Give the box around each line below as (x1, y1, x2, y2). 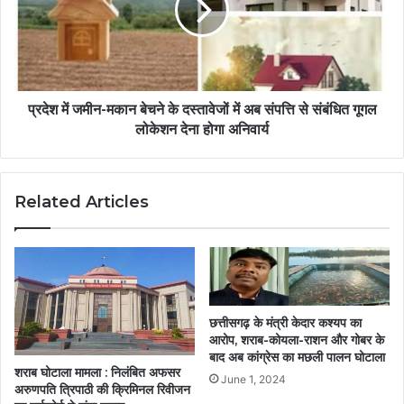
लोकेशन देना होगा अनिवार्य (135, 120, 269, 138)
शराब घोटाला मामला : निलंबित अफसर (14, 363, 180, 381)
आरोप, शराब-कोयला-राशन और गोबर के (209, 331, 384, 348)
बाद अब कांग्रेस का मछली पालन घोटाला (209, 348, 385, 365)
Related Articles (14, 191, 149, 212)
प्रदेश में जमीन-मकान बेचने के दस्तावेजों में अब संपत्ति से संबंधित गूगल (27, 100, 377, 118)
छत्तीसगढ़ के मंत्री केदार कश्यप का (209, 314, 362, 331)
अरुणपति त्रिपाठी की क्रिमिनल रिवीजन (14, 381, 190, 398)
